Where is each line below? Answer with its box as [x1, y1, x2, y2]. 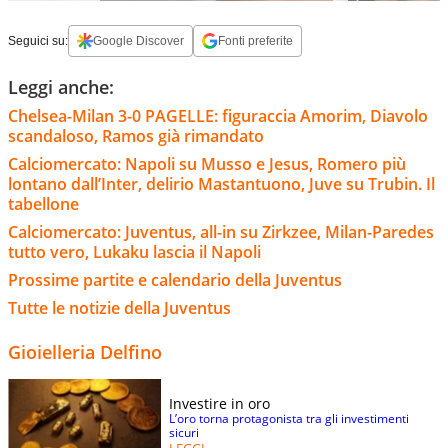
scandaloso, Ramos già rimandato [8, 124, 264, 147]
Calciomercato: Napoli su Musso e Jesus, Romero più [8, 152, 406, 175]
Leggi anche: [8, 74, 114, 99]
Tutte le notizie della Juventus [8, 296, 231, 319]
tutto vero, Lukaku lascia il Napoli [8, 240, 261, 263]
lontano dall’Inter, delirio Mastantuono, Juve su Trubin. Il [8, 172, 435, 195]
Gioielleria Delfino [8, 339, 162, 364]
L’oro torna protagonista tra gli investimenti [169, 409, 409, 427]
